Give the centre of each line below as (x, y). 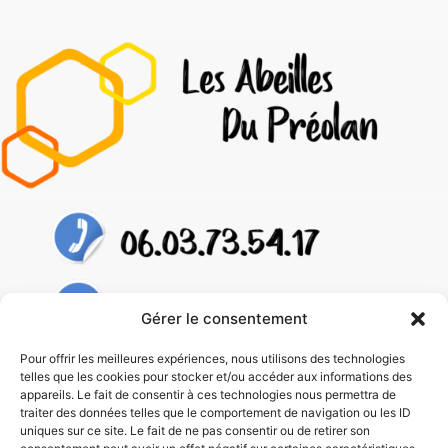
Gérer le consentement (224, 318)
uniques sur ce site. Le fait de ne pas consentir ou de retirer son (195, 430)
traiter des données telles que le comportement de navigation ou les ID (215, 412)
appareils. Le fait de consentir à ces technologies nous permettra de (208, 394)
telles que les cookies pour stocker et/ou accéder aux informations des (216, 376)
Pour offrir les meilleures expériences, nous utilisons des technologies (212, 358)
